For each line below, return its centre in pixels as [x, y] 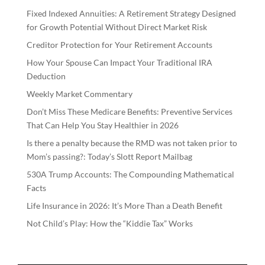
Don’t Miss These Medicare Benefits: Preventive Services [129, 112]
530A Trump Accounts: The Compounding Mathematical [130, 174]
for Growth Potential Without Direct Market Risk [117, 27]
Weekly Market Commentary [79, 94]
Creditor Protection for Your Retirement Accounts [119, 45]
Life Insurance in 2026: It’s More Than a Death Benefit [124, 206]
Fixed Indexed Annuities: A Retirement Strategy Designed [131, 14]
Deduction [46, 76]
